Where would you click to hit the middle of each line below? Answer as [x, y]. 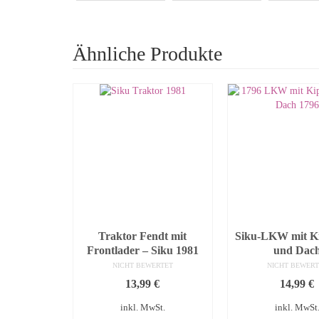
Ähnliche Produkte [147, 53]
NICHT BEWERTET [142, 266]
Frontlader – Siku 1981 [142, 251]
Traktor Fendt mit [143, 236]
